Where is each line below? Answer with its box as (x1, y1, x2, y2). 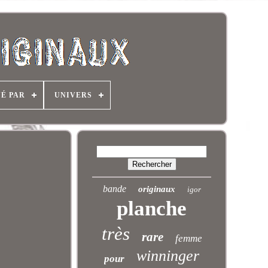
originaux (138, 184, 175, 194)
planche (117, 197, 187, 220)
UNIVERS (54, 91, 92, 99)
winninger (136, 247, 200, 264)
